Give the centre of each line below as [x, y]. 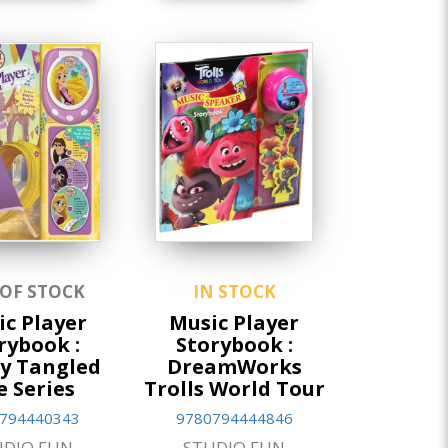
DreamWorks [234, 366]
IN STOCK [234, 291]
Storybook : [234, 344]
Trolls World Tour [234, 388]
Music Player [234, 322]
